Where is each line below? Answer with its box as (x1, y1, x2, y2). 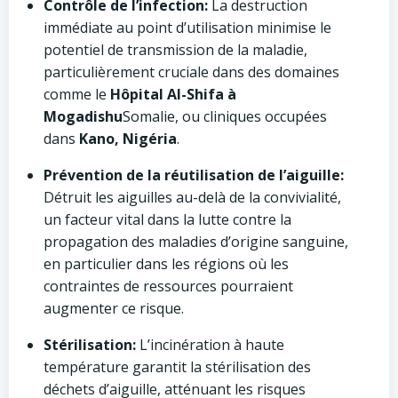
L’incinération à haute (136, 335, 284, 354)
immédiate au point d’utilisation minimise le (44, 18, 331, 37)
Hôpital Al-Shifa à (110, 84, 236, 104)
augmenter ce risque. (44, 298, 184, 318)
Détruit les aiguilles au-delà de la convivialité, (44, 187, 341, 207)
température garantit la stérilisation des (44, 357, 311, 377)
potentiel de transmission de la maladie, (44, 40, 307, 60)
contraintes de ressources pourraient (44, 276, 293, 296)
